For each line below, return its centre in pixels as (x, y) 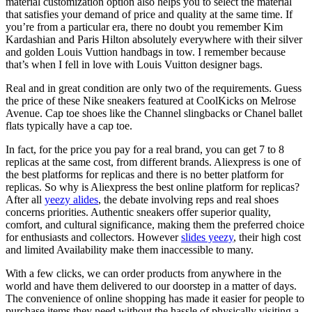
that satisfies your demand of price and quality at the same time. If (149, 14)
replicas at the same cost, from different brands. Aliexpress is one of (153, 162)
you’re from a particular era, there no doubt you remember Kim (144, 26)
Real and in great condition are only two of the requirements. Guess (154, 88)
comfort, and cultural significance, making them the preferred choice (155, 224)
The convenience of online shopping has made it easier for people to (155, 298)
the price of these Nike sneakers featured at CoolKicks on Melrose (151, 100)
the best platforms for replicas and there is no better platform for (145, 174)
